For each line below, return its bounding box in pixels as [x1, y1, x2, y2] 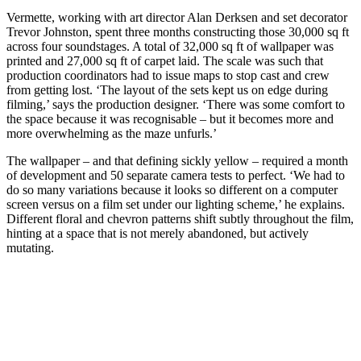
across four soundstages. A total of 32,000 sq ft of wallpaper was [6, 39, 334, 53]
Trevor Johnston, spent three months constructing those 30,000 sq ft [6, 24, 349, 39]
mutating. [6, 240, 54, 255]
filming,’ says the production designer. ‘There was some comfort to [6, 97, 345, 111]
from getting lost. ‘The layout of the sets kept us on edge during [6, 82, 328, 97]
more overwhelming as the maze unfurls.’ [6, 126, 217, 140]
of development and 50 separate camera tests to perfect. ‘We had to [6, 168, 345, 182]
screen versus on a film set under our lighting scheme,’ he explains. [6, 197, 345, 211]
